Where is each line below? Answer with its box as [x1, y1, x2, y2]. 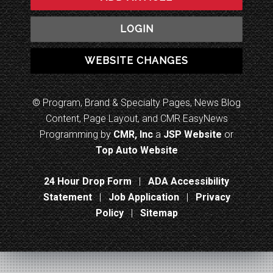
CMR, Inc [113, 128, 153, 140]
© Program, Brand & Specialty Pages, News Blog [32, 96, 241, 108]
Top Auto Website [95, 144, 178, 156]
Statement [43, 191, 92, 203]
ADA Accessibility [148, 175, 229, 187]
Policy [95, 207, 124, 219]
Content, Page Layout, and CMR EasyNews [45, 112, 228, 124]
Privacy [195, 191, 230, 203]
